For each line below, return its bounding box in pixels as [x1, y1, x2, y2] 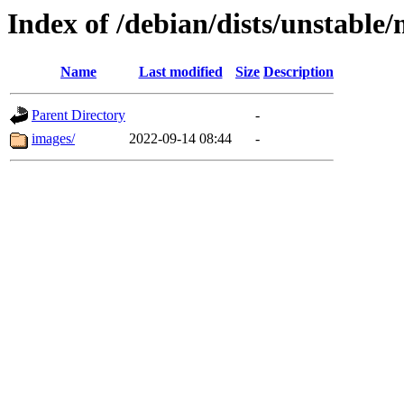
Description [263, 64, 334, 80]
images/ [32, 131, 75, 147]
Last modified [138, 64, 223, 80]
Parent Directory [32, 107, 125, 124]
